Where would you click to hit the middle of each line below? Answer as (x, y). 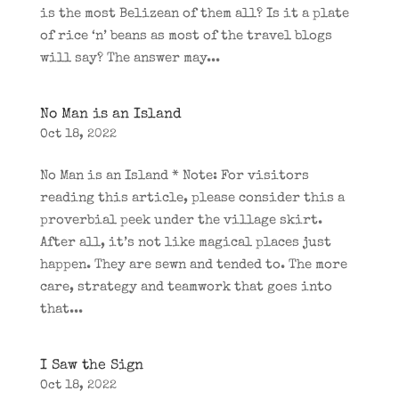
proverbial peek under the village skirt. (181, 220)
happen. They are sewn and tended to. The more (193, 265)
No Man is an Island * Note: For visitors (174, 176)
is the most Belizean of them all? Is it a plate (194, 14)
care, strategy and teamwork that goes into (186, 287)
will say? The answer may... (130, 58)
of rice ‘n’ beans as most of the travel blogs (186, 36)
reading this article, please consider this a (192, 198)
